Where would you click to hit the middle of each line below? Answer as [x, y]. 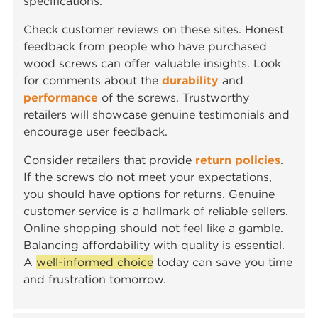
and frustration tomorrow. [95, 279]
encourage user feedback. [96, 132]
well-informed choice [95, 262]
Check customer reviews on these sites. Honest [154, 29]
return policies [238, 160]
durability [191, 81]
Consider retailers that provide [110, 160]
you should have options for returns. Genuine [149, 194]
